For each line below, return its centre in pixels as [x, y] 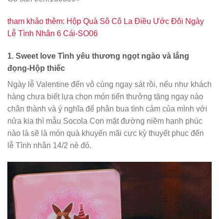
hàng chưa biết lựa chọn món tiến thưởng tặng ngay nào [105, 96]
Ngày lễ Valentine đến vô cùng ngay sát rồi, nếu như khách [109, 84]
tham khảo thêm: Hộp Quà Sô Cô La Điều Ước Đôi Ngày [106, 22]
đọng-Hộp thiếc [36, 68]
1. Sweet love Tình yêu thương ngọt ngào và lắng [98, 56]
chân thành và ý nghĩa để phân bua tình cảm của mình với [107, 109]
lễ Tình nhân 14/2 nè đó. [49, 145]
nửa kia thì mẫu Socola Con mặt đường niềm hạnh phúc [105, 121]
